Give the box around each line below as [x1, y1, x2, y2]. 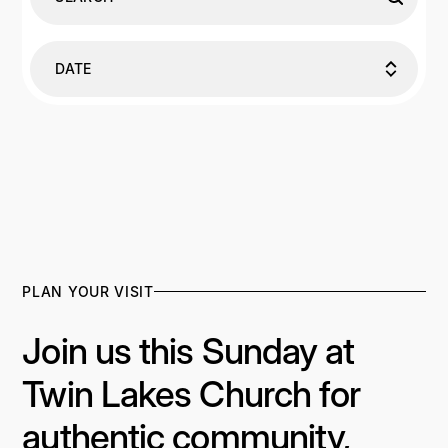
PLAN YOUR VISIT [22, 282, 154, 300]
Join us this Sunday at [22, 328, 355, 373]
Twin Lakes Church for [22, 371, 361, 416]
